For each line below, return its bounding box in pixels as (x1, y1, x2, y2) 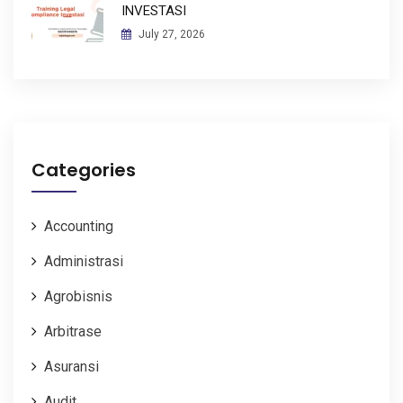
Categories (31, 157, 136, 183)
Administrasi (44, 252, 123, 270)
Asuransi (44, 357, 99, 375)
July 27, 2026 (136, 27, 205, 40)
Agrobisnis (44, 287, 112, 305)
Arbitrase (44, 322, 102, 340)
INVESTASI (121, 2, 186, 19)
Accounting (44, 217, 113, 235)
